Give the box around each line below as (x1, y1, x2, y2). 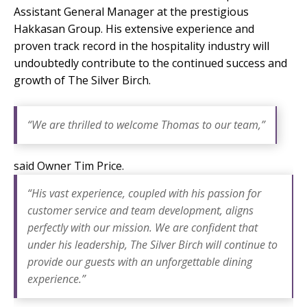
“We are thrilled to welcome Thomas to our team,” (27, 116, 265, 132)
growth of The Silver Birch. (14, 72, 151, 88)
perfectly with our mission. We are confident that (27, 219, 258, 235)
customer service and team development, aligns (27, 202, 254, 218)
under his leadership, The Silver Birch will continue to (27, 236, 278, 252)
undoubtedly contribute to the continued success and (14, 55, 287, 71)
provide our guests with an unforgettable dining (27, 254, 252, 269)
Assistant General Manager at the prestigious (14, 3, 249, 19)
